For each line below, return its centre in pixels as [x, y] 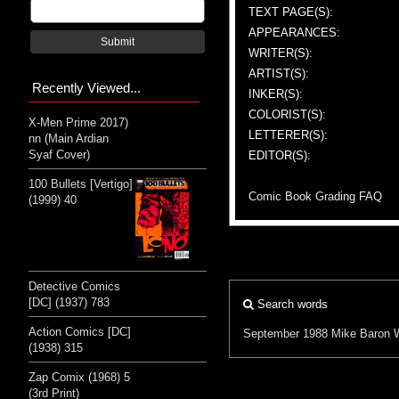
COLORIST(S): [287, 114]
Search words [291, 304]
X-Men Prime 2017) [78, 122]
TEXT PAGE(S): [291, 12]
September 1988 [285, 333]
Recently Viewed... [86, 87]
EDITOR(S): [280, 155]
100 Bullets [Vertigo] [81, 183]
